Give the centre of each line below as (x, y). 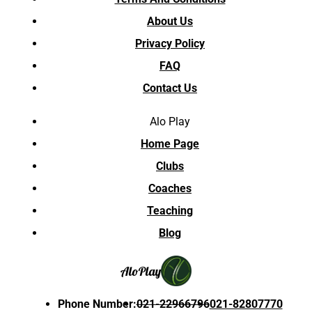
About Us (170, 22)
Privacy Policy (170, 44)
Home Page (170, 144)
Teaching (170, 211)
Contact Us (170, 88)
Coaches (170, 189)
